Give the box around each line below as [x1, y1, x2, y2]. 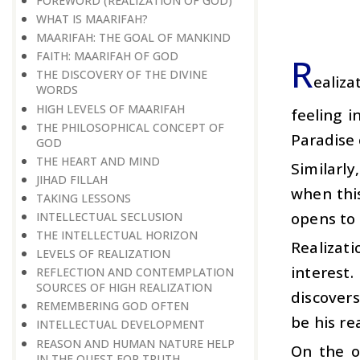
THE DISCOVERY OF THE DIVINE [36, 67, 207, 83]
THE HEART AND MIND [36, 153, 160, 169]
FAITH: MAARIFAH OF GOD [36, 48, 178, 64]
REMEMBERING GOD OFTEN [36, 298, 189, 314]
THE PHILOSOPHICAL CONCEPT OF [36, 119, 224, 135]
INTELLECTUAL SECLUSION [36, 209, 182, 225]
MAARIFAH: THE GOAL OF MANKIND [36, 30, 231, 46]
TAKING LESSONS [36, 190, 131, 206]
